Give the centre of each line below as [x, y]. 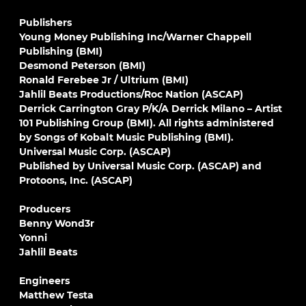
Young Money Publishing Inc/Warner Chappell [135, 37]
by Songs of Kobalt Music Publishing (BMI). [126, 137]
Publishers [45, 23]
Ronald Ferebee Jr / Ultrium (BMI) [104, 80]
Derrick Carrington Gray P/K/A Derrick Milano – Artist [151, 109]
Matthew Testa [56, 295]
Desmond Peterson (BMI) [82, 66]
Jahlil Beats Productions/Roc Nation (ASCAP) [131, 94]
